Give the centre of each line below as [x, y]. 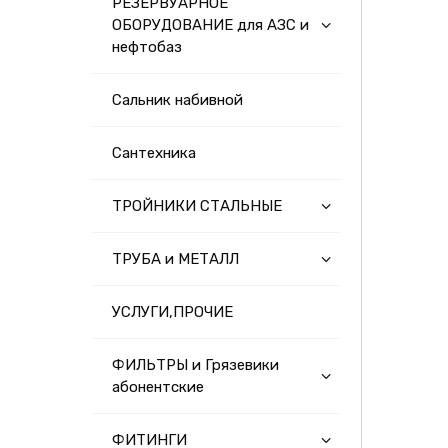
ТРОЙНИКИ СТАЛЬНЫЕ [197, 206]
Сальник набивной [177, 100]
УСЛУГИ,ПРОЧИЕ [172, 312]
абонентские [158, 387]
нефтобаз [147, 47]
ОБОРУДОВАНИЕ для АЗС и [210, 25]
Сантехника [154, 153]
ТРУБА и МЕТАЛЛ [175, 259]
